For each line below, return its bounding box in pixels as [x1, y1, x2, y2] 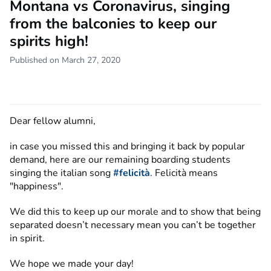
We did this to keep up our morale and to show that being [10, 205, 261, 219]
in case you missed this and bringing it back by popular [10, 140, 245, 154]
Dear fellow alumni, [10, 114, 96, 128]
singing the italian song [10, 166, 113, 180]
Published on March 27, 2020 [10, 54, 120, 67]
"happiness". [10, 180, 66, 194]
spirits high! [10, 31, 88, 51]
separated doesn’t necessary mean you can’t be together [10, 218, 256, 232]
